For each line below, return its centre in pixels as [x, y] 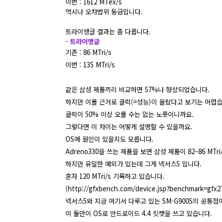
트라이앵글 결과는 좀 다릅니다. [108, 31]
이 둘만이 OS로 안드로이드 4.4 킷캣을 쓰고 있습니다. [139, 213]
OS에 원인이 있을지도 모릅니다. [110, 139]
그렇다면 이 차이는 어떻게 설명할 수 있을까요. [129, 126]
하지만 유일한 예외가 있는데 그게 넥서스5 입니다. [134, 164]
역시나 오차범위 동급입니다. [104, 11]
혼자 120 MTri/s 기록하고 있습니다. [115, 176]
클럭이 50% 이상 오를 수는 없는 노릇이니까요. [130, 114]
